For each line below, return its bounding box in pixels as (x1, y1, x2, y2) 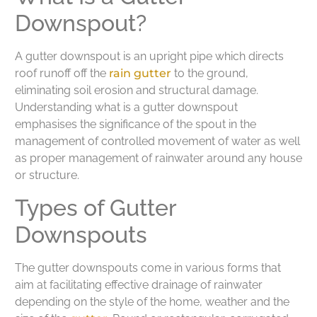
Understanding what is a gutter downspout (15, 100, 238, 115)
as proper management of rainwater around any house (15, 151, 302, 166)
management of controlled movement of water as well (15, 134, 300, 149)
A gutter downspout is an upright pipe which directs (15, 50, 284, 64)
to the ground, (171, 67, 248, 81)
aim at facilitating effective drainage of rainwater (15, 277, 263, 292)
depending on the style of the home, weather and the (15, 294, 289, 309)
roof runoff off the (15, 67, 109, 81)
